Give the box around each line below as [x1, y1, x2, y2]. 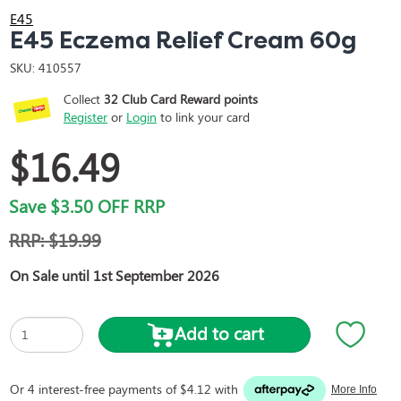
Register [64, 107, 107, 125]
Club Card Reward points [118, 90, 258, 107]
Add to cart [174, 320, 264, 345]
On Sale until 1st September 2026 [10, 265, 219, 285]
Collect [64, 90, 104, 107]
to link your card [157, 107, 250, 125]
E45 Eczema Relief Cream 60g [10, 26, 356, 55]
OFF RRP [93, 192, 165, 218]
